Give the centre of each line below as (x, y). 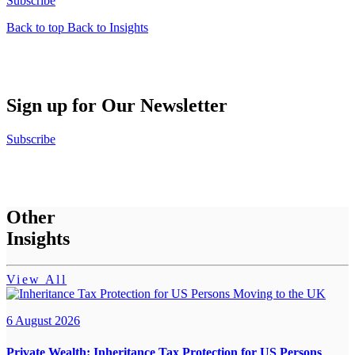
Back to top (37, 27)
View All (37, 280)
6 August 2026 (43, 321)
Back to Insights (108, 27)
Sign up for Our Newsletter (117, 105)
